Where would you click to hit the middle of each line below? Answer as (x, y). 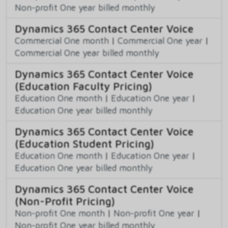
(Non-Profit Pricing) (65, 201)
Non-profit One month (60, 213)
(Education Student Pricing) (84, 144)
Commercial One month (62, 41)
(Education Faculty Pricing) (83, 86)
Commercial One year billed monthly (87, 53)
